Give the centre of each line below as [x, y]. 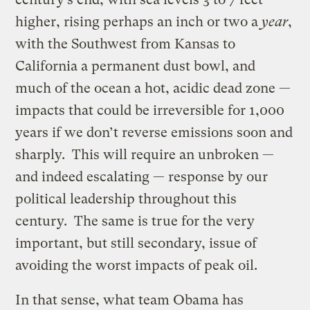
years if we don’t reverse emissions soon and [154, 132]
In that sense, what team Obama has [130, 300]
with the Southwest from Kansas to [126, 44]
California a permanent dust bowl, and [136, 66]
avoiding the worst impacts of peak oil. [137, 265]
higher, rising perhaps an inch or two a [139, 21]
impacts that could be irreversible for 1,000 [150, 110]
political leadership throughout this [126, 199]
